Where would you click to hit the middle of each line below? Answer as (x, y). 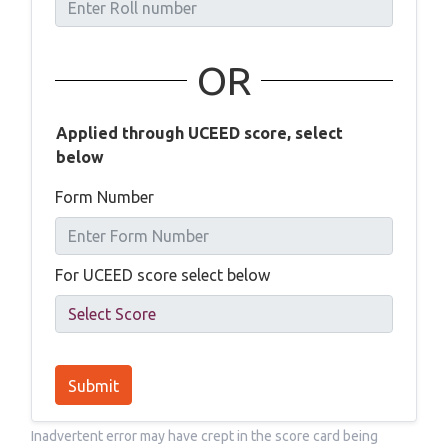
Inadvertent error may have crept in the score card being (204, 435)
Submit (93, 385)
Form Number (104, 196)
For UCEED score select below (162, 274)
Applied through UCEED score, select (199, 132)
